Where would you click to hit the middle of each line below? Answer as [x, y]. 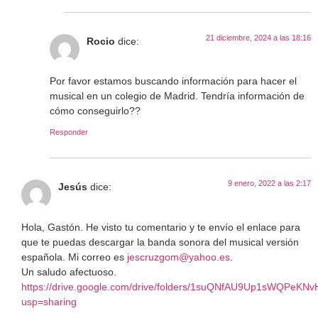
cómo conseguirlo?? [95, 111]
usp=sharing [49, 301]
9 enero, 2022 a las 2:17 [269, 183]
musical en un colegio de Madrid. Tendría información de [177, 96]
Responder [69, 132]
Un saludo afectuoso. [69, 272]
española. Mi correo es [74, 257]
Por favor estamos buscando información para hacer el [173, 81]
